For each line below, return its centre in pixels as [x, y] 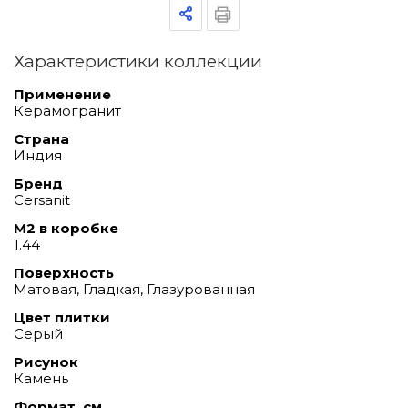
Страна [41, 138]
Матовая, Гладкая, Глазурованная [134, 289]
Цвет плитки [62, 317]
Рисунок [46, 362]
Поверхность [64, 272]
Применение [62, 94]
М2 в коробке [66, 228]
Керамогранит [67, 110]
